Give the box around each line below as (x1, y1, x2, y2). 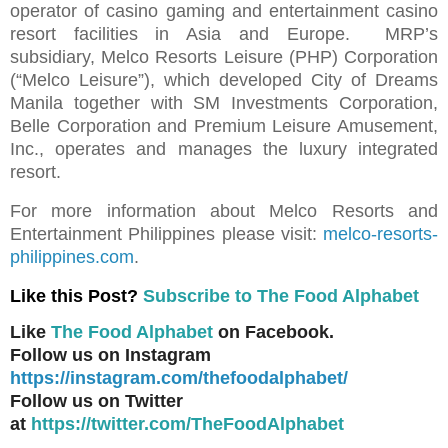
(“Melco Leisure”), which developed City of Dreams (10, 70, 438, 91)
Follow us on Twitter (10, 391, 183, 412)
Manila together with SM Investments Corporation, (10, 93, 438, 114)
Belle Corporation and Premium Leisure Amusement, (10, 116, 438, 137)
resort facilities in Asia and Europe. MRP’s (10, 24, 438, 45)
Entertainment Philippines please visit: (10, 224, 323, 245)
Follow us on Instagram (10, 345, 211, 366)
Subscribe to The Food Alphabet (143, 285, 419, 306)
